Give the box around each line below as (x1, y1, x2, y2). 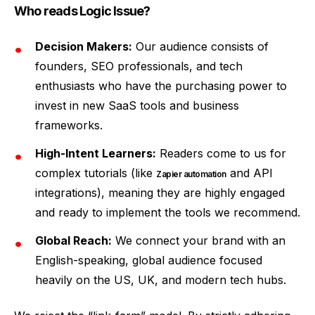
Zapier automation (156, 169, 226, 179)
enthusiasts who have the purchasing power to (35, 79, 287, 93)
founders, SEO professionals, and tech (35, 59, 243, 73)
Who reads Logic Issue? (14, 4, 150, 18)
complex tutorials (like (35, 166, 156, 180)
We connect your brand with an (112, 233, 285, 247)
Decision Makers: (35, 39, 132, 53)
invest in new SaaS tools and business (35, 98, 239, 112)
